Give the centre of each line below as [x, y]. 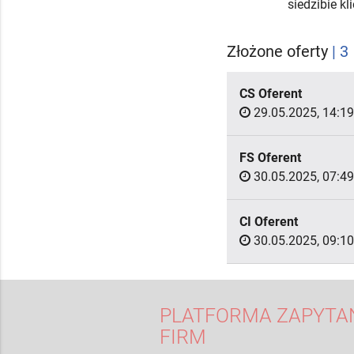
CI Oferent [269, 222]
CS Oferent [271, 94]
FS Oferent [270, 158]
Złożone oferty [279, 52]
